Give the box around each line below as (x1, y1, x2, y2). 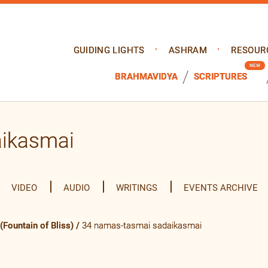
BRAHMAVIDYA (115, 72, 178, 82)
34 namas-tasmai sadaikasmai (82, 220, 202, 231)
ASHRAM (168, 45, 208, 56)
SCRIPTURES (194, 72, 247, 82)
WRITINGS (116, 183, 157, 193)
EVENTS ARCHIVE (184, 183, 258, 193)
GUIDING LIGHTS (73, 45, 145, 56)
